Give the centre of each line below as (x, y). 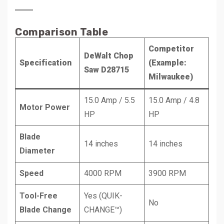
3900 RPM (167, 173)
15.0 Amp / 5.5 (109, 100)
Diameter (37, 150)
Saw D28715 (106, 69)
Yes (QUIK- (103, 195)
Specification (45, 62)
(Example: (167, 62)
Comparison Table (61, 32)
